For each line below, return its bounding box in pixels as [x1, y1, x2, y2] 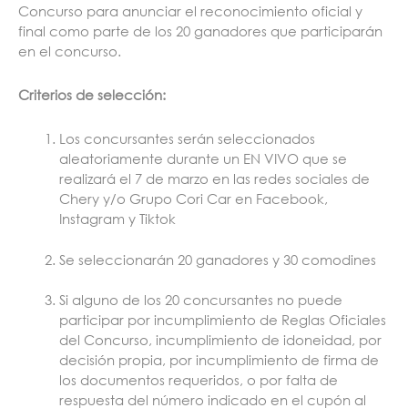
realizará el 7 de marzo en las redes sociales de [59, 169, 370, 189]
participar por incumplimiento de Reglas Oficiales [59, 311, 386, 330]
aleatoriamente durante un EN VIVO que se [59, 149, 347, 168]
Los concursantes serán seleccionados [59, 129, 315, 148]
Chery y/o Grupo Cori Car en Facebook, [59, 189, 328, 209]
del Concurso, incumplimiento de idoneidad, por [59, 331, 382, 350]
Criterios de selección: [18, 86, 166, 105]
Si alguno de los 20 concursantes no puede [59, 291, 342, 310]
